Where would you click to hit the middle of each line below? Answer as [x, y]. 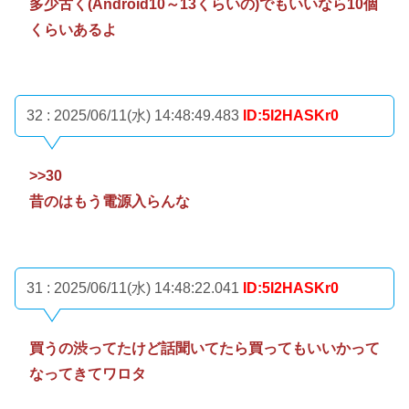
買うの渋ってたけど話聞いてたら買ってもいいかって [204, 348]
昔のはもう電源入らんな [110, 202]
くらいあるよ [73, 29]
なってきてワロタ [88, 373]
